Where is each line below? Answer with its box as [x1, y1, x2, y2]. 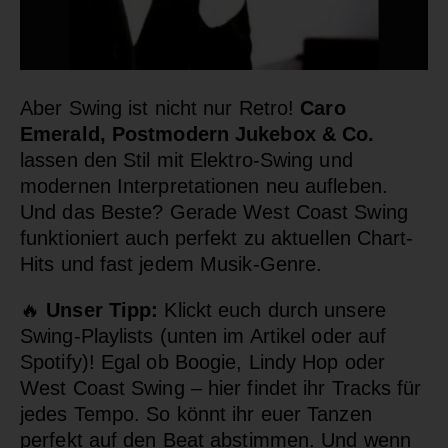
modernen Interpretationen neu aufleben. [20, 174, 388, 197]
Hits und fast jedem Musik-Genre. [20, 252, 323, 275]
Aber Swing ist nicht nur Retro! [20, 96, 301, 119]
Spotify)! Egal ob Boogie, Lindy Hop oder [20, 350, 386, 373]
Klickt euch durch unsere [158, 298, 386, 321]
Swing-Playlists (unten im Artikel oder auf [20, 324, 387, 347]
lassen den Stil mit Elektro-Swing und [20, 148, 353, 171]
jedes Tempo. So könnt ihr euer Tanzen [20, 402, 372, 425]
